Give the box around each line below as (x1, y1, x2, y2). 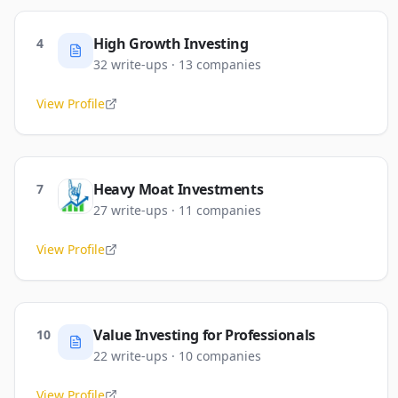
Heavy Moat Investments (93, 179, 264, 199)
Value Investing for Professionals (93, 325, 315, 345)
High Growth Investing (93, 34, 249, 53)
